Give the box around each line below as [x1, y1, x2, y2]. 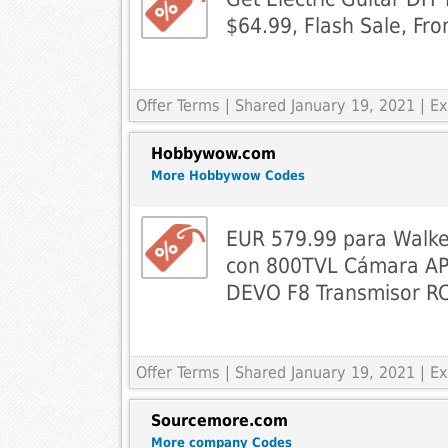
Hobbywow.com [150, 144, 276, 164]
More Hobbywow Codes [150, 168, 305, 184]
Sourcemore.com [150, 411, 288, 431]
